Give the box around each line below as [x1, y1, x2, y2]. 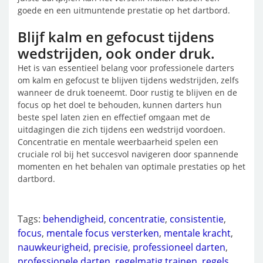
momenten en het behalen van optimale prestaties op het [18, 161, 245, 172]
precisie [93, 241, 128, 254]
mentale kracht [164, 227, 231, 240]
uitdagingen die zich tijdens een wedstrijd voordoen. [18, 124, 225, 135]
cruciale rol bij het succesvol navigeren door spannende [18, 149, 238, 160]
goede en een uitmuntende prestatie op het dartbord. [18, 5, 230, 16]
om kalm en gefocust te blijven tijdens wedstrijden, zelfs [18, 75, 239, 86]
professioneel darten [133, 241, 225, 254]
